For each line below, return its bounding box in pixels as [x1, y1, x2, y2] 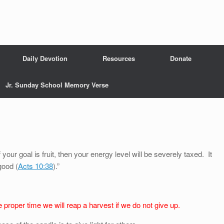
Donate [170, 53, 191, 63]
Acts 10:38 [18, 160, 53, 171]
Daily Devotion [22, 53, 67, 63]
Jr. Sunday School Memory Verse [5, 80, 108, 89]
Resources [102, 53, 135, 63]
